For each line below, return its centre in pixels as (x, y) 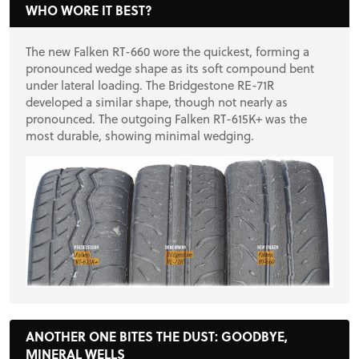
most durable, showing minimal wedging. (140, 135)
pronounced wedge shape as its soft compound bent (170, 68)
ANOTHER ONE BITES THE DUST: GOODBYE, (157, 337)
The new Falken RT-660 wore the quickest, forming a (167, 51)
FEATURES (188, 67)
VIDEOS (187, 124)
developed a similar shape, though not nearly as (157, 101)
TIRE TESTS (188, 293)
